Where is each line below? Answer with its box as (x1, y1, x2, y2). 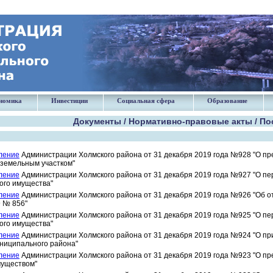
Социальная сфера (117, 97, 175, 104)
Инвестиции (51, 97, 88, 104)
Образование (207, 97, 247, 104)
